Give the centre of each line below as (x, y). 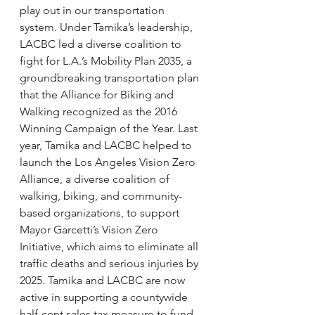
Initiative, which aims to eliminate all (110, 246)
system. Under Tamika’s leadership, (108, 27)
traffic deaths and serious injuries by (110, 263)
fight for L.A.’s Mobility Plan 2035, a (107, 60)
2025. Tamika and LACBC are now (104, 280)
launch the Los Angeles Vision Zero (109, 162)
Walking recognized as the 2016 (100, 111)
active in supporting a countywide (105, 297)
